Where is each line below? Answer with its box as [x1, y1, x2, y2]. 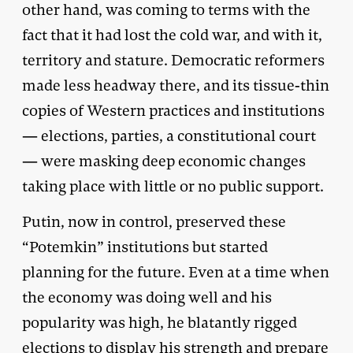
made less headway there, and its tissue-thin [22, 75, 329, 95]
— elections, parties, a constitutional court [22, 125, 316, 146]
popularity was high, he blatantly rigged [22, 312, 297, 333]
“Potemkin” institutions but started [22, 236, 268, 257]
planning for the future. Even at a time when [22, 262, 329, 282]
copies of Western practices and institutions [22, 100, 325, 121]
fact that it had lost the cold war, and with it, [22, 24, 322, 45]
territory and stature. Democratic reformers [22, 50, 325, 70]
